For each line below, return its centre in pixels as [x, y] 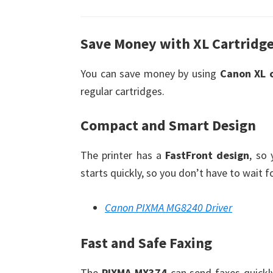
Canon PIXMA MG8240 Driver [168, 208]
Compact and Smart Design [168, 126]
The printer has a [123, 155]
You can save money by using [150, 74]
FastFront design [207, 155]
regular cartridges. [122, 91]
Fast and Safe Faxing [146, 243]
